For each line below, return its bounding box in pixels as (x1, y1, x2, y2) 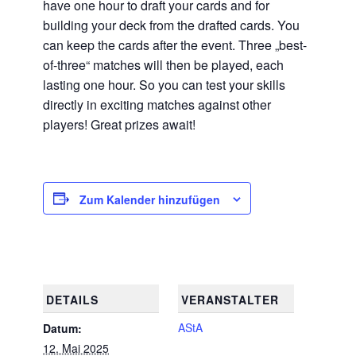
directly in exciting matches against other (43, 95, 271, 114)
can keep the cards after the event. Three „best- (43, 36, 307, 55)
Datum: (43, 320, 82, 337)
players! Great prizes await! (43, 115, 195, 134)
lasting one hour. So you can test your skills (43, 75, 285, 95)
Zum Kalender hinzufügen (79, 192, 220, 208)
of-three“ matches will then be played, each (43, 56, 284, 75)
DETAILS (45, 292, 99, 308)
